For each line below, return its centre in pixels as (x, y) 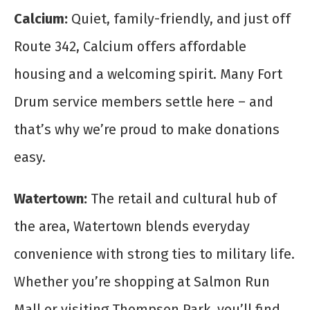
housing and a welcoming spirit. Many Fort (148, 74)
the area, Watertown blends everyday (132, 227)
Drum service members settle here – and (144, 102)
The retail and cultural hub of (184, 199)
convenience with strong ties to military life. (154, 254)
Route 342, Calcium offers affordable (130, 47)
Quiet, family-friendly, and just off (181, 19)
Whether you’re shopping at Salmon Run (142, 282)
